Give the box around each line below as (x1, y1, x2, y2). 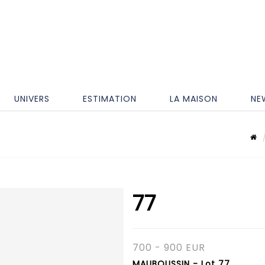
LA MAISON (170, 92, 218, 105)
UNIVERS (14, 92, 50, 105)
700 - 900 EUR (132, 240, 205, 254)
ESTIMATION (83, 92, 137, 105)
